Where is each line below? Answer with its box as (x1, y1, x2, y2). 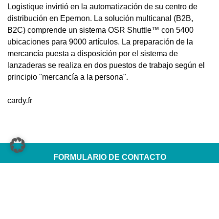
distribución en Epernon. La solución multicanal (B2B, (7, 14, 193, 22)
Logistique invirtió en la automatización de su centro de (7, 2, 197, 11)
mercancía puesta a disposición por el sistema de (7, 49, 178, 58)
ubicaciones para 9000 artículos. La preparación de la (7, 37, 193, 46)
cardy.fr (7, 96, 32, 105)
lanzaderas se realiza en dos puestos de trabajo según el (7, 61, 205, 69)
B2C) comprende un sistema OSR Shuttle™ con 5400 (7, 25, 194, 34)
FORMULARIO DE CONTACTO (53, 153, 166, 162)
